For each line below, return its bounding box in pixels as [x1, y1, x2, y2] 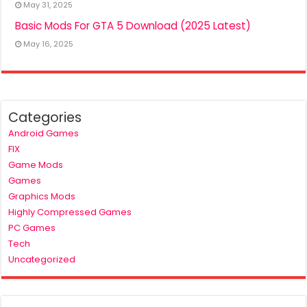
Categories [8, 108, 82, 127]
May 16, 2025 [23, 38, 74, 49]
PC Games [8, 221, 56, 234]
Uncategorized [8, 252, 76, 266]
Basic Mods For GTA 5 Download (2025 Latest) [15, 18, 251, 33]
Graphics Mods [8, 189, 76, 203]
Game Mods [8, 158, 64, 171]
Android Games [8, 126, 79, 140]
